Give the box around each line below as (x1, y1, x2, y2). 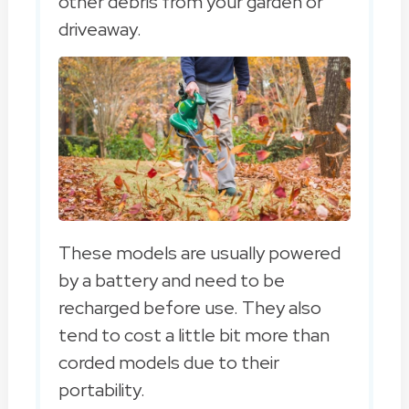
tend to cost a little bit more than (58, 323, 330, 348)
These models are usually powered (58, 241, 341, 266)
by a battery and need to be (58, 268, 285, 293)
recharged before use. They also (58, 296, 321, 320)
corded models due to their (58, 351, 279, 375)
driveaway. (58, 17, 142, 42)
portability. (58, 378, 145, 403)
